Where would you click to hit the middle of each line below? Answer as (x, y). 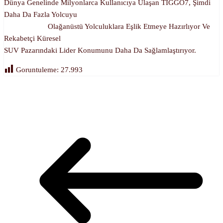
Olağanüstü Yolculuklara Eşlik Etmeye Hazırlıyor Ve (107, 26)
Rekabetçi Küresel (32, 38)
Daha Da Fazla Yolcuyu (111, 14)
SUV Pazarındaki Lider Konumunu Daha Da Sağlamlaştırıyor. (100, 50)
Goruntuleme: (37, 69)
